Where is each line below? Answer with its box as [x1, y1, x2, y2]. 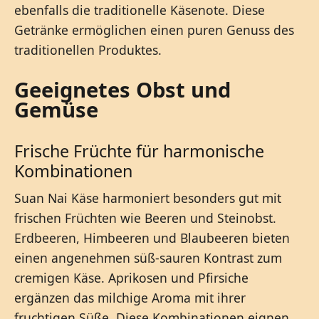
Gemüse [14, 95, 98, 124]
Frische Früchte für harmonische [14, 139, 264, 162]
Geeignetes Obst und [14, 75, 231, 104]
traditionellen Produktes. [14, 41, 162, 58]
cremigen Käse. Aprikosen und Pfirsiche [14, 268, 249, 286]
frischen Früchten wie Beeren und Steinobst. [14, 209, 276, 226]
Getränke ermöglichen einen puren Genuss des [14, 21, 294, 38]
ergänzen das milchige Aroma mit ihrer [14, 288, 246, 306]
